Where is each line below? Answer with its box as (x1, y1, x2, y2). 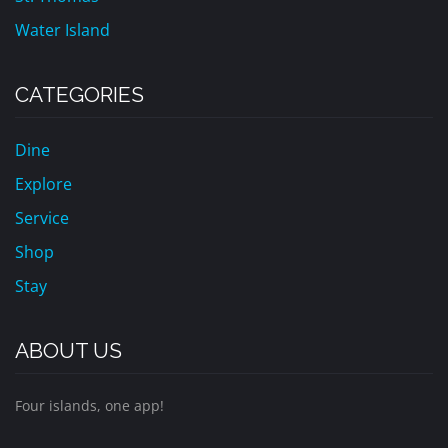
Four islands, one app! (15, 396, 164, 415)
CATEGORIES (15, 82, 144, 107)
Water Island (15, 19, 110, 41)
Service (15, 207, 69, 229)
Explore (15, 173, 72, 195)
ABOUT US (15, 338, 122, 363)
